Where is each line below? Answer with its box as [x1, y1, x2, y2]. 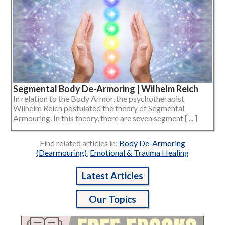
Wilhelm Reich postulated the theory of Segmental [13, 103, 184, 114]
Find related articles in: [40, 138, 119, 148]
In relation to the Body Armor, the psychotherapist [13, 94, 184, 104]
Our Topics [81, 193, 144, 205]
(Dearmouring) [36, 148, 87, 158]
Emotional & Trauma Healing [90, 148, 189, 158]
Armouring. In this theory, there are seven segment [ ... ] [13, 113, 197, 123]
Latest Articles [82, 170, 143, 182]
